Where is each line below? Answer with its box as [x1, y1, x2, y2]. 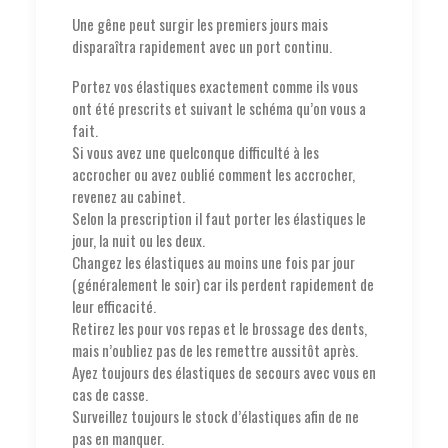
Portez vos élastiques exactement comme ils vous [72, 75, 358, 98]
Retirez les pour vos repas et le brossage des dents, [72, 317, 367, 340]
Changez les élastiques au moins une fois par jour [72, 251, 355, 274]
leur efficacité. [72, 295, 156, 318]
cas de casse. [72, 383, 148, 406]
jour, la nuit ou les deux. [72, 229, 205, 252]
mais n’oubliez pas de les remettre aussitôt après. [72, 339, 358, 362]
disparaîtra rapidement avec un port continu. [72, 35, 332, 58]
